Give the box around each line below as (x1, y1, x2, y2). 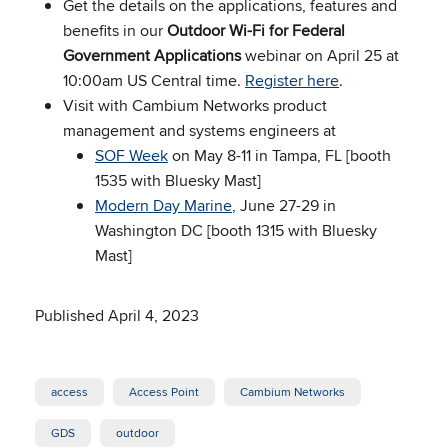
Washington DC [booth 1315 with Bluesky (95, 219, 377, 242)
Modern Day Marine (95, 194, 232, 217)
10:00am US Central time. (63, 69, 245, 92)
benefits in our (63, 19, 167, 42)
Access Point (129, 383, 199, 400)
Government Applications (63, 44, 241, 67)
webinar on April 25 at (241, 44, 399, 67)
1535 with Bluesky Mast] (95, 169, 261, 192)
